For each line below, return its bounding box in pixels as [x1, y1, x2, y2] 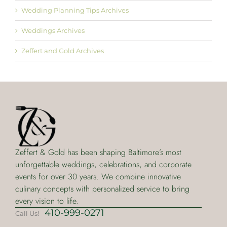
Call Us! [15, 209, 41, 218]
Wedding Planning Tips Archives [21, 6, 129, 15]
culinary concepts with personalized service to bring [15, 183, 190, 195]
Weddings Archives [21, 26, 85, 35]
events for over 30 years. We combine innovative [15, 171, 181, 183]
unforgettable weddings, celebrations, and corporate [15, 159, 192, 171]
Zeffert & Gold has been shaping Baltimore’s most [15, 146, 181, 159]
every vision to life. [15, 195, 79, 207]
